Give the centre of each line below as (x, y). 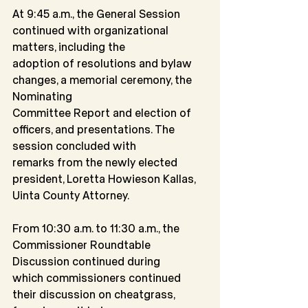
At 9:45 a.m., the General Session (98, 14)
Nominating (42, 96)
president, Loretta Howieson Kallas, (105, 179)
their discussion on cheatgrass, (95, 294)
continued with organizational (92, 30)
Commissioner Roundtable (83, 245)
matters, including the (69, 47)
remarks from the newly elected (96, 162)
